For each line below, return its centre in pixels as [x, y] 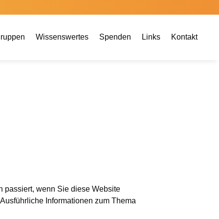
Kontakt [185, 37]
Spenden [115, 37]
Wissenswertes [62, 37]
